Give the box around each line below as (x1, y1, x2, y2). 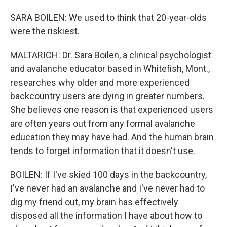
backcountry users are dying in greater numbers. (10, 91, 205, 101)
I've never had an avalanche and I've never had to (10, 183, 205, 194)
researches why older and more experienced (10, 77, 190, 88)
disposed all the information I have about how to (10, 210, 202, 221)
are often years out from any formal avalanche (10, 118, 195, 129)
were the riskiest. (10, 26, 80, 36)
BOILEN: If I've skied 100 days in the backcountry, (10, 169, 207, 180)
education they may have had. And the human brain (10, 132, 214, 142)
